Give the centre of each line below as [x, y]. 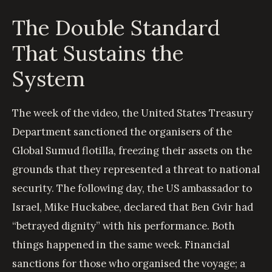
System [49, 79]
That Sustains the [98, 53]
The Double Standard [116, 28]
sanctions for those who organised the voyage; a [129, 263]
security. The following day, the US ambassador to [132, 188]
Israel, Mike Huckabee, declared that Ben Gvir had [133, 207]
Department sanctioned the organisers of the [122, 132]
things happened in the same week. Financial [121, 245]
